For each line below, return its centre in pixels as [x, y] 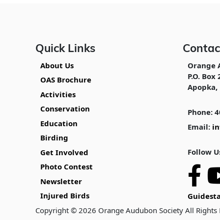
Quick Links [65, 49]
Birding [54, 137]
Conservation [65, 109]
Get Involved [64, 152]
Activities [58, 94]
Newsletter [61, 181]
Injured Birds [65, 195]
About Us [57, 65]
